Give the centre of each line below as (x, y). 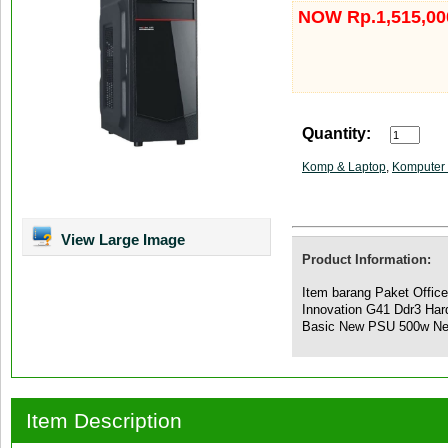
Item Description (104, 420)
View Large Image (121, 239)
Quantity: (336, 133)
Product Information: (366, 259)
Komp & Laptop (344, 167)
